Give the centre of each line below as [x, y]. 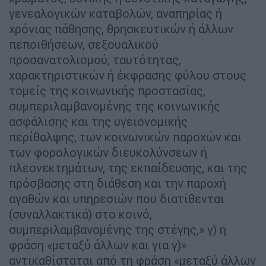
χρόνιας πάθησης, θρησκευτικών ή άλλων [121, 28]
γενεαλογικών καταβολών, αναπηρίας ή [115, 13]
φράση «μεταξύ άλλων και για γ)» [98, 245]
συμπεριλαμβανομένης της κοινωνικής [115, 106]
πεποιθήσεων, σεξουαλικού [84, 44]
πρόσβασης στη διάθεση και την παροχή [118, 183]
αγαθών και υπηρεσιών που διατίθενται [117, 198]
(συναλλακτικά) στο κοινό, [80, 214]
